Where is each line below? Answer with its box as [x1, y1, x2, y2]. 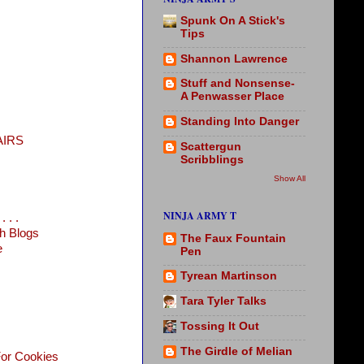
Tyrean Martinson [180, 270, 277, 283]
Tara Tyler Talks [180, 295, 266, 308]
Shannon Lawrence [180, 52, 288, 65]
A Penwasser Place [180, 90, 284, 103]
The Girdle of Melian [180, 344, 292, 357]
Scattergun [180, 140, 241, 153]
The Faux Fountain [180, 232, 286, 245]
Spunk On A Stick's [180, 14, 285, 27]
